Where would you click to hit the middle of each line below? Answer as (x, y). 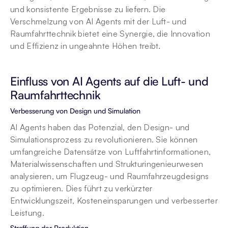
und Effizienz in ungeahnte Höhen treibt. (85, 46)
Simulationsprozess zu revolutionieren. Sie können (104, 139)
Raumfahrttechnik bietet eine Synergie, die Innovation (110, 34)
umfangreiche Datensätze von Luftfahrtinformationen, (111, 152)
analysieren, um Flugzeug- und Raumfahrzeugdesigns (110, 176)
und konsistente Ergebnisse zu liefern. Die (88, 9)
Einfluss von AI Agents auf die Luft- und (109, 81)
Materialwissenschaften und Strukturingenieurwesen (107, 164)
